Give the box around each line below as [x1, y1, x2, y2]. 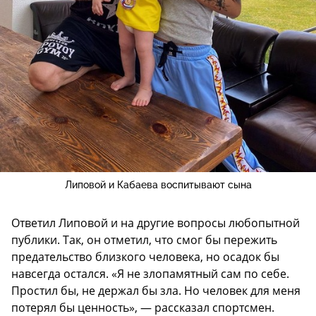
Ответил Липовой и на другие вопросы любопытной [11, 215, 300, 231]
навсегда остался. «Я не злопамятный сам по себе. [11, 266, 289, 282]
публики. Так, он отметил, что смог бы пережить [11, 232, 277, 248]
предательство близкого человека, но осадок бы [11, 249, 279, 265]
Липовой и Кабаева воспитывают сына [64, 179, 252, 191]
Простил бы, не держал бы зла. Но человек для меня [11, 283, 300, 299]
